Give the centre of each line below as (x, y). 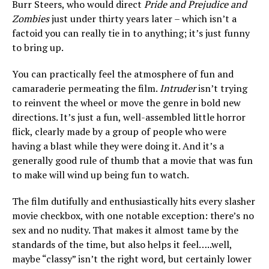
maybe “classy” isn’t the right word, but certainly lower (132, 259)
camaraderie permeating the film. (86, 88)
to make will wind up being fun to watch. (101, 175)
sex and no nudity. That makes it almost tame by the (125, 230)
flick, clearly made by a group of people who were (119, 131)
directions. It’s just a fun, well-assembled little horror (129, 117)
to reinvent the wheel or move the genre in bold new (126, 103)
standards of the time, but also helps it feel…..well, (122, 244)
